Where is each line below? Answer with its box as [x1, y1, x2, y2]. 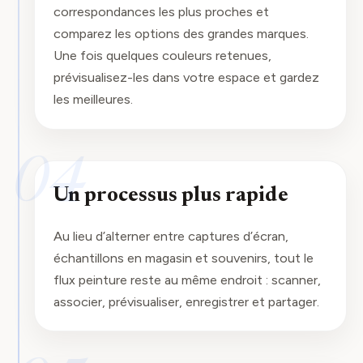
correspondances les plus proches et [53, 3, 269, 20]
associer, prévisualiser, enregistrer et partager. [53, 293, 319, 310]
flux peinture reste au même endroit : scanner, [53, 271, 321, 288]
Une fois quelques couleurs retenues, [53, 47, 271, 64]
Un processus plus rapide [53, 186, 288, 207]
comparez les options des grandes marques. [53, 25, 309, 42]
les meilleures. [53, 91, 133, 108]
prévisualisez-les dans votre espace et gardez [53, 69, 319, 86]
